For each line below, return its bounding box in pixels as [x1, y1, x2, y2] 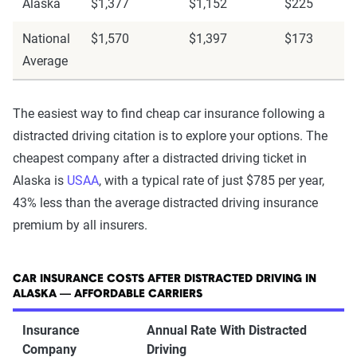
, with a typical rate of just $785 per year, [99, 173, 324, 188]
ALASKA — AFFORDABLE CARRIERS [13, 288, 202, 300]
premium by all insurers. [13, 218, 147, 233]
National [22, 31, 70, 46]
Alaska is [13, 173, 67, 188]
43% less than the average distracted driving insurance [13, 195, 318, 210]
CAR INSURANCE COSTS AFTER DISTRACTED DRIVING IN [13, 273, 316, 285]
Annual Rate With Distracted [147, 323, 307, 338]
